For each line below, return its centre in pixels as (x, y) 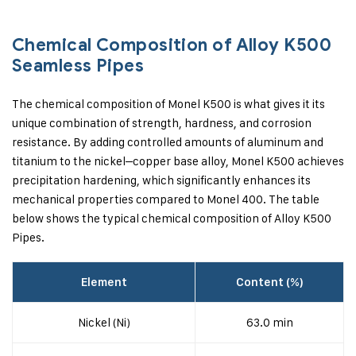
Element (104, 282)
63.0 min (269, 322)
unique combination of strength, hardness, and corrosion (162, 123)
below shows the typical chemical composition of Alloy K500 (172, 218)
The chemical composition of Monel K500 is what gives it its (168, 104)
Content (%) (269, 282)
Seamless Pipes (78, 66)
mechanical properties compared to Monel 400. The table (166, 199)
